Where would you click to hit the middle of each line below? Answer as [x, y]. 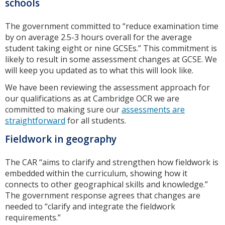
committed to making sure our [63, 110]
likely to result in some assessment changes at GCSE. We [111, 59]
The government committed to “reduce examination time [112, 26]
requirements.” [34, 217]
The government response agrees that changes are [103, 195]
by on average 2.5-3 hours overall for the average [98, 37]
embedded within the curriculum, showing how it [96, 173]
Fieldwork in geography [61, 139]
